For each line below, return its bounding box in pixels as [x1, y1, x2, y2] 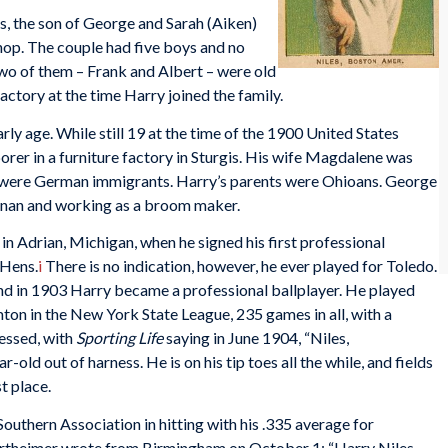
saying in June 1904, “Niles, [163, 328, 349, 348]
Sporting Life [76, 328, 163, 348]
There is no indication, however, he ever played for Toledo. [42, 256, 437, 276]
